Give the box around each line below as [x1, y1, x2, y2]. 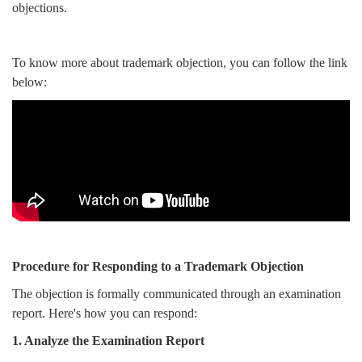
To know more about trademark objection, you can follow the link [12, 56, 347, 70]
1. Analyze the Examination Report [12, 334, 204, 348]
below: [12, 75, 47, 90]
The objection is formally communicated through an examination [12, 287, 341, 301]
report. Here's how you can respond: [12, 306, 197, 321]
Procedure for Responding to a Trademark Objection [12, 259, 304, 274]
